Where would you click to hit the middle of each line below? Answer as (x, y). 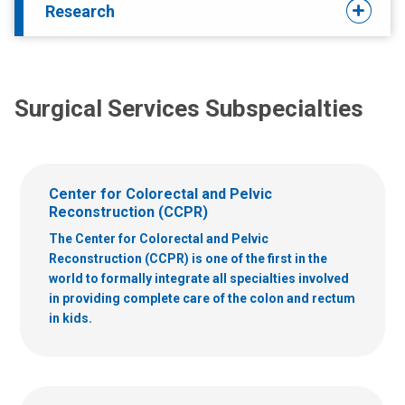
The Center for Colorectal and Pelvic (159, 238)
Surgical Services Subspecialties (189, 108)
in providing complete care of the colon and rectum (202, 298)
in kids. (71, 318)
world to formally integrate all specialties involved (199, 278)
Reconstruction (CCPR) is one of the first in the (188, 258)
